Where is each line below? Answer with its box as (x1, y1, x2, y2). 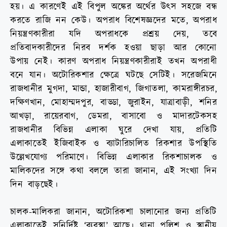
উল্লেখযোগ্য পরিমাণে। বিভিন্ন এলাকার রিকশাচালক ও (10, 150, 217, 164)
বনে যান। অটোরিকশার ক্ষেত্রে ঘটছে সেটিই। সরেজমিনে (10, 68, 217, 82)
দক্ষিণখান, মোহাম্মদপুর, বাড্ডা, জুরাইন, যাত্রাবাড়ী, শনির (10, 96, 217, 109)
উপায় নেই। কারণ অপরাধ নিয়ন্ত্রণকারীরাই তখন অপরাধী (10, 55, 217, 68)
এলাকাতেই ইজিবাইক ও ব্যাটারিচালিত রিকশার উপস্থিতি (10, 137, 217, 150)
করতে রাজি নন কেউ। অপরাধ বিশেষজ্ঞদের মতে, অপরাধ (10, 14, 217, 27)
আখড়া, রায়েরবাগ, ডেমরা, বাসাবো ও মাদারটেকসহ (10, 109, 217, 123)
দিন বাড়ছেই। (10, 178, 58, 191)
